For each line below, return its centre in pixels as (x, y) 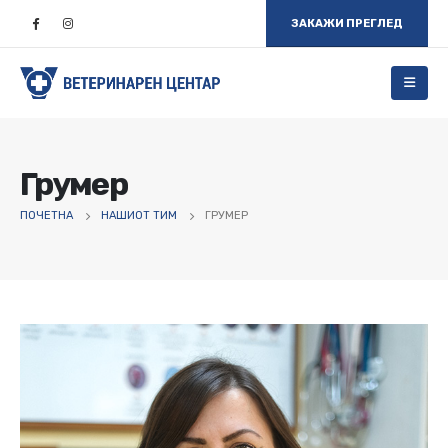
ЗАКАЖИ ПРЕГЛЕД (347, 23)
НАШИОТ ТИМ (139, 215)
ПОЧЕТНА (46, 215)
